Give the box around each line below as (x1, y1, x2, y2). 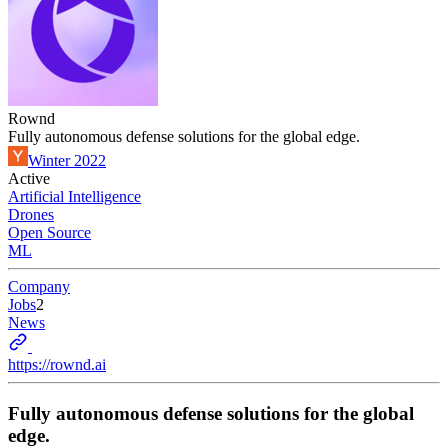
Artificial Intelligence (8, 188, 141, 205)
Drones (8, 206, 54, 223)
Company (8, 278, 70, 295)
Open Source (8, 224, 91, 241)
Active (8, 170, 50, 187)
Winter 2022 (28, 152, 106, 169)
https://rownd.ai (8, 356, 106, 373)
